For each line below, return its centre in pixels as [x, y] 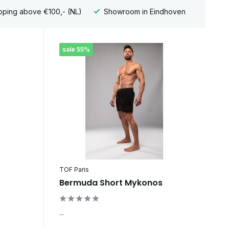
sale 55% [76, 50]
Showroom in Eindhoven [143, 11]
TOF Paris [74, 170]
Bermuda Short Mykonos [111, 183]
